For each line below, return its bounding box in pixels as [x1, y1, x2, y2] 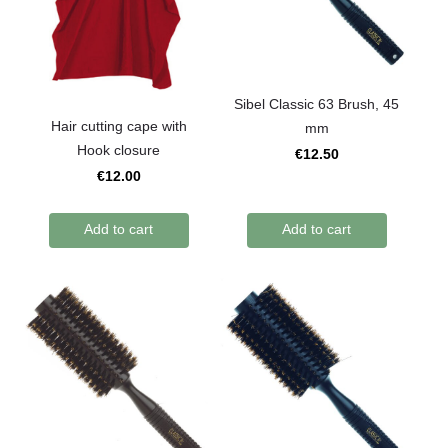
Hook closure [77, 142, 161, 158]
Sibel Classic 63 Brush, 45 [234, 96, 400, 113]
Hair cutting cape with [50, 118, 187, 134]
